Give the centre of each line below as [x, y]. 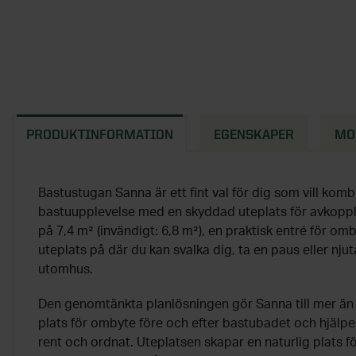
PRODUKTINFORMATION [100, 135]
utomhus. [66, 270]
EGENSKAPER [254, 135]
